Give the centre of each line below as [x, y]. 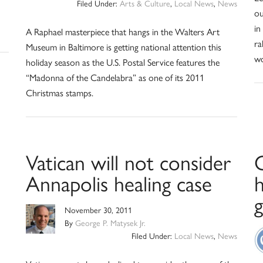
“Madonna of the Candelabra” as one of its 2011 [115, 78]
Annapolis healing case [119, 184]
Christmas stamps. [59, 93]
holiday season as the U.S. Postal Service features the [122, 63]
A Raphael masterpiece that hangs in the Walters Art [122, 32]
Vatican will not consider [128, 163]
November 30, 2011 [98, 210]
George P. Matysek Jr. [110, 223]
